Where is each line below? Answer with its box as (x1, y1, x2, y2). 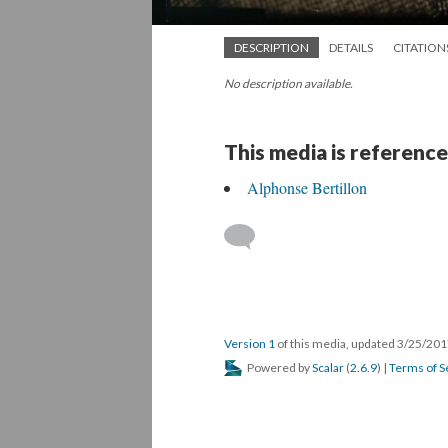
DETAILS (329, 40, 373, 56)
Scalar (312, 360, 344, 376)
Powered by (245, 360, 312, 376)
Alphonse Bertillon (247, 177, 367, 199)
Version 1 (224, 336, 275, 352)
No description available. (224, 76, 353, 92)
